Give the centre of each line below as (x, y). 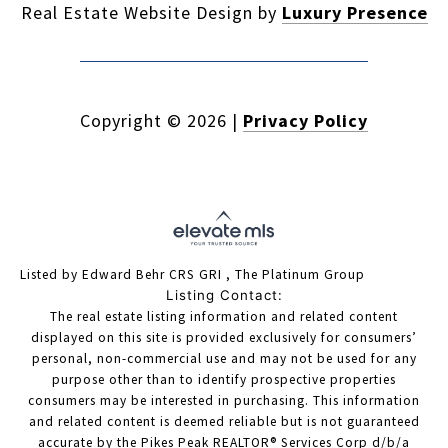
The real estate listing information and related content (224, 317)
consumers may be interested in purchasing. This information (224, 401)
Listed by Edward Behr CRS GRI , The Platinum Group (192, 275)
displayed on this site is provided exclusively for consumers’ (224, 338)
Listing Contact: (224, 295)
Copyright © (131, 121)
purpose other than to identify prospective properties (224, 380)
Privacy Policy (305, 121)
